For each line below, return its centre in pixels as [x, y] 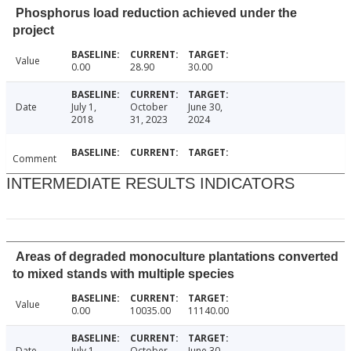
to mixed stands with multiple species [123, 274]
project [33, 31]
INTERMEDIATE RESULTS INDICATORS [150, 184]
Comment [34, 159]
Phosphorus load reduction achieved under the [156, 13]
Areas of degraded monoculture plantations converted [177, 257]
